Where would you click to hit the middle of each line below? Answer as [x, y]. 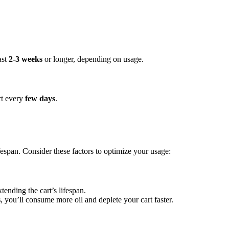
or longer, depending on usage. [93, 59]
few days [40, 99]
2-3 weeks [26, 59]
